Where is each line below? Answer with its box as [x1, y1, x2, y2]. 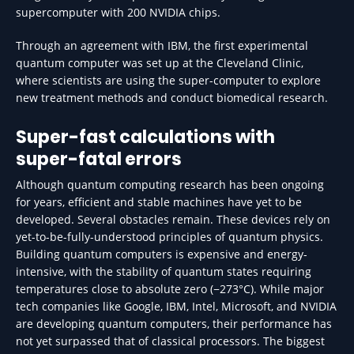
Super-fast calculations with [16, 125, 275, 149]
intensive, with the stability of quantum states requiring [16, 264, 311, 279]
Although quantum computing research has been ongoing [16, 177, 324, 192]
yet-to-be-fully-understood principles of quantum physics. [16, 229, 323, 244]
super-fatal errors [16, 147, 182, 171]
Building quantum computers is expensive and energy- [16, 247, 307, 262]
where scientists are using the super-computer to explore [16, 73, 321, 88]
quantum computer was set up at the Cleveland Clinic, [16, 55, 303, 70]
